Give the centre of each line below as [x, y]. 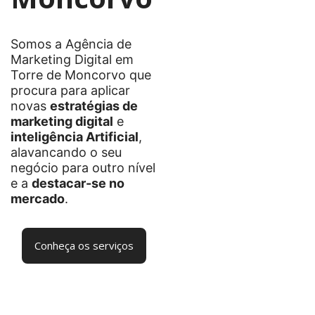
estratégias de [94, 106]
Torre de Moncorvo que [81, 75]
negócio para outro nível [83, 168]
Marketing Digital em [72, 59]
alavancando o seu [66, 152]
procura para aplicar [70, 90]
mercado [38, 199]
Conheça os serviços [84, 245]
